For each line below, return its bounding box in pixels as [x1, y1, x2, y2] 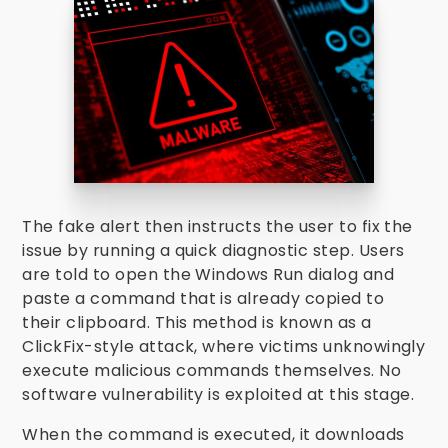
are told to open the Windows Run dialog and [22, 263, 395, 286]
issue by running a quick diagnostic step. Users [22, 239, 405, 262]
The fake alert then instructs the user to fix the [22, 215, 413, 238]
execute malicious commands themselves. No [22, 359, 402, 382]
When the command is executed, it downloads [22, 423, 405, 446]
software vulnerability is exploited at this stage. [22, 383, 415, 406]
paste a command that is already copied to [22, 287, 385, 310]
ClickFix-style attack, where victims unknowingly [22, 335, 426, 358]
